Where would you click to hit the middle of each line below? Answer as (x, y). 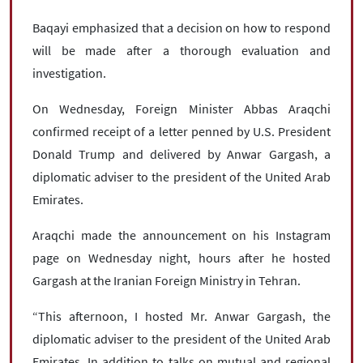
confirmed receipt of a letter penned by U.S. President (181, 131)
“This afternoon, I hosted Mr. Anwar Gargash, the (181, 316)
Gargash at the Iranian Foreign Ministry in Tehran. (169, 280)
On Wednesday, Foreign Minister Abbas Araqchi (181, 109)
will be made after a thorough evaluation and (181, 50)
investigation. (69, 73)
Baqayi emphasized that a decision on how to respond (181, 28)
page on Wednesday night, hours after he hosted (181, 258)
